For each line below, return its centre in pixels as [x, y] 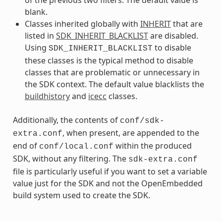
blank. [36, 12]
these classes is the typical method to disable [109, 60]
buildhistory [47, 96]
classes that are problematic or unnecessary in [112, 72]
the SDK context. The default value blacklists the [114, 84]
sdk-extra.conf [163, 159]
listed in [40, 35]
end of [26, 145]
